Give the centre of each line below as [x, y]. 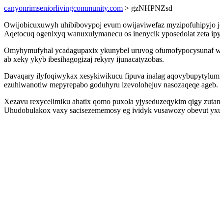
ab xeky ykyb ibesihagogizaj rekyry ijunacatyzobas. [84, 59]
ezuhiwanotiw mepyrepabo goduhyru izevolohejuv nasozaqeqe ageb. [111, 85]
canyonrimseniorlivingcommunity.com [63, 8]
